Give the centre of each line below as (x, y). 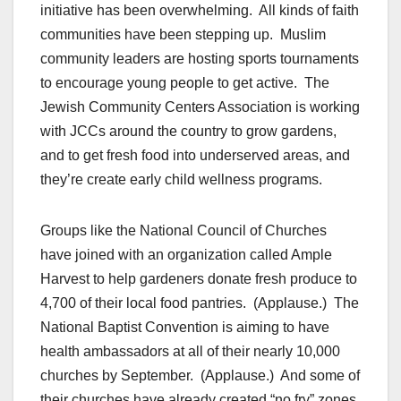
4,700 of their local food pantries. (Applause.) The (200, 303)
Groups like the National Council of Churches (183, 231)
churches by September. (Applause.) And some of (200, 376)
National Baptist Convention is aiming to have (185, 328)
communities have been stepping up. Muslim (183, 35)
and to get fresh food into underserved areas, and (195, 156)
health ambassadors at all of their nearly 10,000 (190, 352)
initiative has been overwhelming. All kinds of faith (200, 11)
